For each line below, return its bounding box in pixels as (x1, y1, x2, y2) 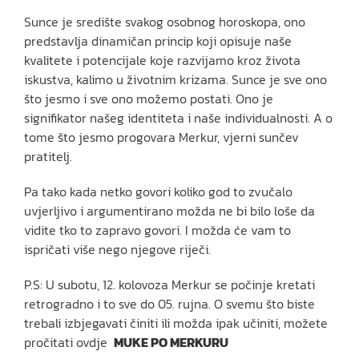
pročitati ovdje (24, 332, 114, 352)
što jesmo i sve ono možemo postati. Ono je (24, 88, 273, 108)
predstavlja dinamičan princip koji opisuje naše (24, 30, 292, 50)
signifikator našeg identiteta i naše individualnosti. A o (24, 107, 333, 127)
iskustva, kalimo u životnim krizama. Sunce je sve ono (24, 69, 327, 89)
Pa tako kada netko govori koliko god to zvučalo (24, 181, 292, 201)
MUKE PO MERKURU (114, 332, 228, 352)
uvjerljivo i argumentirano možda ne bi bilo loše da (24, 200, 315, 220)
